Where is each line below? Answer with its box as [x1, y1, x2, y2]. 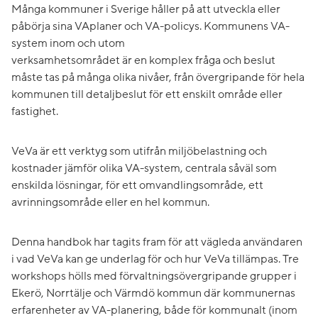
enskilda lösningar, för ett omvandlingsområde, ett [11, 178, 263, 193]
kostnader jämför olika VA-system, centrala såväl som [11, 161, 277, 176]
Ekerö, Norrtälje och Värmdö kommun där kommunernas [11, 286, 295, 301]
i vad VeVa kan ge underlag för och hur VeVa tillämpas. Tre [11, 252, 299, 267]
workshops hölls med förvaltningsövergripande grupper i [11, 269, 297, 284]
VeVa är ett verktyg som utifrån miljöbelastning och [11, 144, 267, 159]
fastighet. [11, 104, 58, 119]
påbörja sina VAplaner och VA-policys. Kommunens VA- [11, 19, 290, 34]
